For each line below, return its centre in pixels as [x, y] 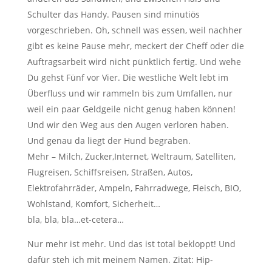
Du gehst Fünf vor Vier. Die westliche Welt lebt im [127, 77]
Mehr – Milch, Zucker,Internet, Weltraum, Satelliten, [131, 156]
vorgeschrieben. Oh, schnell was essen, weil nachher [134, 30]
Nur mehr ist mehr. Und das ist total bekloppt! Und [131, 243]
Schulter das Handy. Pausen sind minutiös [113, 14]
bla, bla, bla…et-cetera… [75, 219]
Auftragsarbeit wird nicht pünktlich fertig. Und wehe [134, 61]
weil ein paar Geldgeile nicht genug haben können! [131, 109]
